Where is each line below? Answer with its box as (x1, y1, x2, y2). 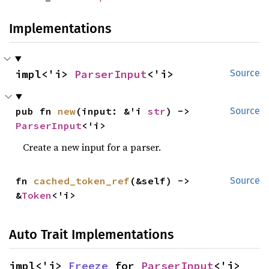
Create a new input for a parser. (23, 140, 162, 154)
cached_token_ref (34, 174, 130, 187)
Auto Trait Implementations (9, 226, 174, 243)
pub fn (16, 104, 58, 117)
